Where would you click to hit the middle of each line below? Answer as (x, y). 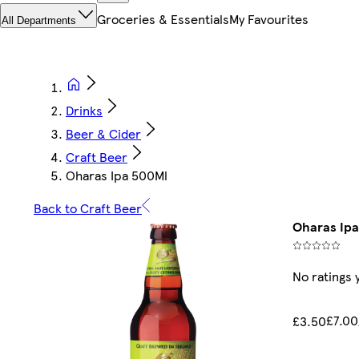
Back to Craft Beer (88, 208)
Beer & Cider (103, 134)
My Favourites (269, 19)
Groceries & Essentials (163, 19)
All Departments (39, 21)
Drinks (84, 111)
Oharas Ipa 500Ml (117, 175)
